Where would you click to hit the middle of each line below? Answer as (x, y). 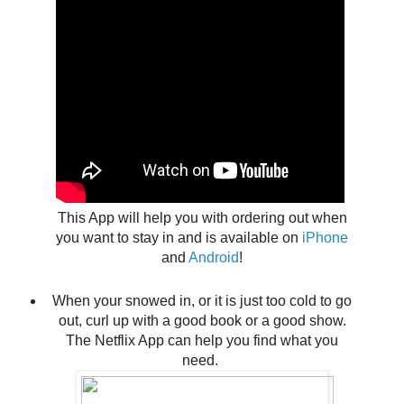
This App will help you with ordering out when (202, 218)
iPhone (325, 238)
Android (214, 258)
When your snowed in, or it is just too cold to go (202, 301)
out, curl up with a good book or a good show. (202, 321)
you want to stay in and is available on (179, 238)
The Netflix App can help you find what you (202, 341)
